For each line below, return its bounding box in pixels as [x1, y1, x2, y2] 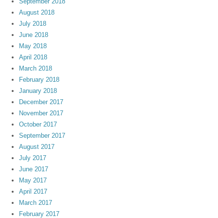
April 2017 [19, 188, 48, 196]
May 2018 [19, 42, 47, 50]
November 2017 [19, 109, 64, 117]
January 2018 [19, 87, 57, 95]
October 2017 [19, 121, 57, 128]
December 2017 [19, 98, 64, 106]
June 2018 [19, 31, 49, 39]
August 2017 [19, 143, 55, 151]
